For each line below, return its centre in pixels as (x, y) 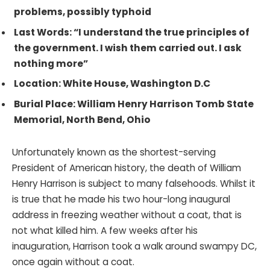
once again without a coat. (74, 262)
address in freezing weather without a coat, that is (127, 215)
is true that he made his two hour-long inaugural (121, 199)
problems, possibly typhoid (83, 12)
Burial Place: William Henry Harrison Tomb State (134, 104)
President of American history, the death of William (127, 168)
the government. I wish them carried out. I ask (128, 48)
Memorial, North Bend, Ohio (82, 120)
